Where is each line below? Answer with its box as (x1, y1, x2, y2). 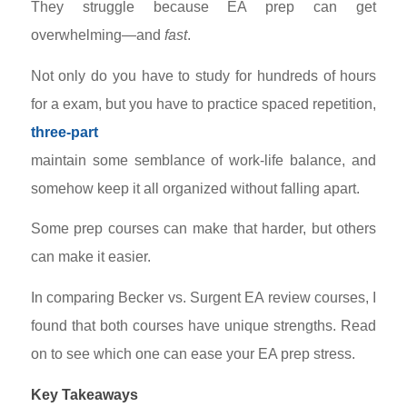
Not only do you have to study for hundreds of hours (30, 67, 377, 84)
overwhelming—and (30, 27, 164, 44)
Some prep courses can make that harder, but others (30, 221, 377, 237)
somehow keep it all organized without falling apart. (30, 180, 360, 196)
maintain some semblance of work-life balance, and (30, 152, 377, 168)
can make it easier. (30, 249, 151, 265)
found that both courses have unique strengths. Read (30, 317, 377, 333)
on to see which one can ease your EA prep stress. (30, 345, 355, 362)
